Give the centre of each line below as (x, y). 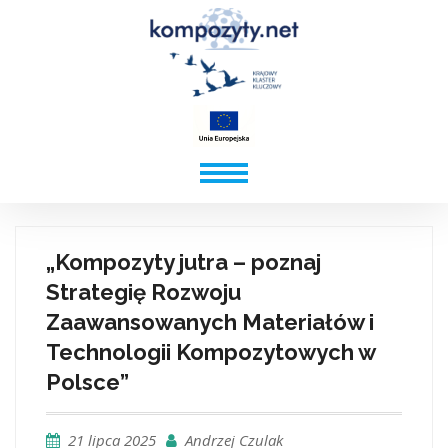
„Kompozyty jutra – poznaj (183, 262)
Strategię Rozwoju (143, 292)
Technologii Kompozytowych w (211, 352)
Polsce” (87, 382)
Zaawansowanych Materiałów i (210, 322)
